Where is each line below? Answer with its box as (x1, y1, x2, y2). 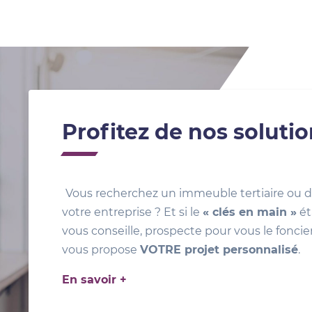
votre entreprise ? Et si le (61, 205, 203, 219)
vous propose (61, 243, 140, 256)
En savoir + (61, 273, 127, 286)
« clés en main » (202, 205, 297, 219)
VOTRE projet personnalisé (139, 243, 298, 256)
